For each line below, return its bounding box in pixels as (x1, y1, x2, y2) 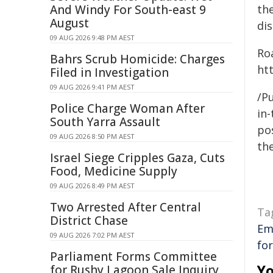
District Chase (50, 213, 128, 229)
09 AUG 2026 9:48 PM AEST (50, 33, 135, 42)
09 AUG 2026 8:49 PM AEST (50, 181, 135, 190)
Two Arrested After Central (50, 199, 201, 215)
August (50, 15, 89, 31)
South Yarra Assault (50, 114, 160, 130)
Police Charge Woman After (50, 101, 205, 116)
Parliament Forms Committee (50, 249, 217, 264)
